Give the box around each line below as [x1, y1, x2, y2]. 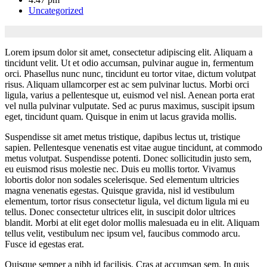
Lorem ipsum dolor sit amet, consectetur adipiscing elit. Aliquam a [5, 47, 253, 57]
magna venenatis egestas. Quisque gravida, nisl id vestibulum [5, 185, 234, 195]
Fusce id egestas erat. [5, 239, 84, 249]
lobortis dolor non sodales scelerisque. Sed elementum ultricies [5, 175, 239, 185]
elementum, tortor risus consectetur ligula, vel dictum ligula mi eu [5, 196, 249, 206]
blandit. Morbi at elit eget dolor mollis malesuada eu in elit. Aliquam [5, 218, 259, 228]
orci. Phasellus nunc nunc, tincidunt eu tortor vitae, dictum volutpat [5, 69, 256, 79]
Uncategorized [29, 5, 83, 15]
